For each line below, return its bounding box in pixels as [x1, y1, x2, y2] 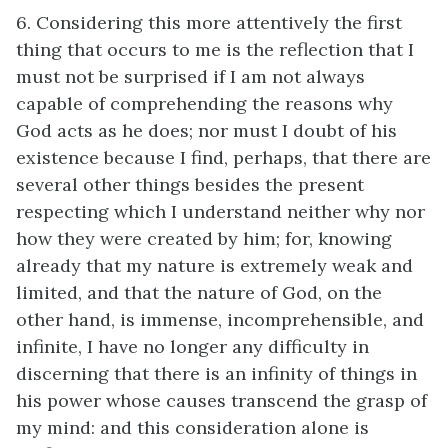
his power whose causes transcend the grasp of [16, 389, 427, 412]
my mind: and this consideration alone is [16, 416, 369, 439]
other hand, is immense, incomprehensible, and [16, 308, 424, 331]
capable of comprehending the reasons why [16, 92, 393, 115]
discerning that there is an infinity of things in [16, 362, 417, 385]
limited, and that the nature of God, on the [16, 281, 382, 304]
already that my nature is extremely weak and [16, 254, 413, 277]
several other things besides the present [16, 173, 364, 196]
